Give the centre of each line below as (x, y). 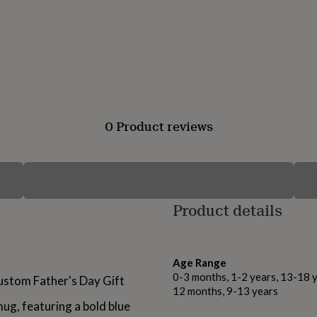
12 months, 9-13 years (225, 291)
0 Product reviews (158, 126)
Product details (227, 210)
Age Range (200, 263)
